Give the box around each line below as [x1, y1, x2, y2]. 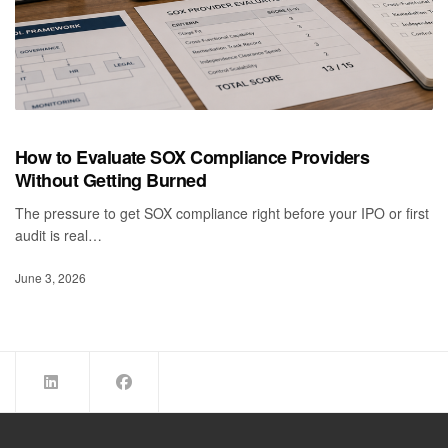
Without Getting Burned [15, 166, 207, 193]
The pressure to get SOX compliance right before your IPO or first [15, 202, 430, 223]
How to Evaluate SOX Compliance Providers [15, 143, 370, 170]
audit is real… [15, 224, 103, 245]
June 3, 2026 [15, 269, 86, 287]
